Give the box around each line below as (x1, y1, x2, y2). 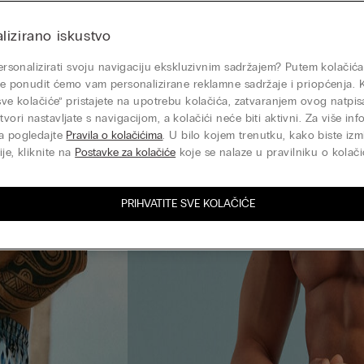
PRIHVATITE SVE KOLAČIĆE (120, 197, 255, 210)
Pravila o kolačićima (66, 128, 163, 142)
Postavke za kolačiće (75, 145, 176, 159)
